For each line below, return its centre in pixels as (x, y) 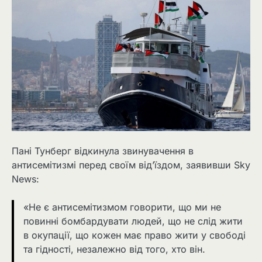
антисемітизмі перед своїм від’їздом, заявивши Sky (131, 165)
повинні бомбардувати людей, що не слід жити (133, 221)
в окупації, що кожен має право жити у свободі (135, 235)
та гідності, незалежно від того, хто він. (114, 249)
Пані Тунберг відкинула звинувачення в (103, 151)
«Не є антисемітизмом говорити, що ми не (122, 207)
